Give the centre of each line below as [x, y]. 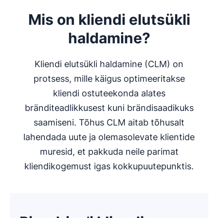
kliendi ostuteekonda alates [109, 93]
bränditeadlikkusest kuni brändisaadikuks [109, 108]
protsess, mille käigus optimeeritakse [109, 79]
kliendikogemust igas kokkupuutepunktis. [109, 166]
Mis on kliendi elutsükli [109, 19]
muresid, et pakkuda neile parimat [109, 152]
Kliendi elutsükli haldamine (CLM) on [109, 64]
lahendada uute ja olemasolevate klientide [109, 137]
